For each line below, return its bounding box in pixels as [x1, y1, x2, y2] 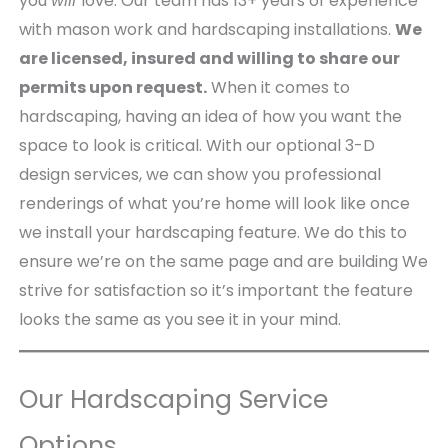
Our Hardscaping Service [18, 382, 328, 417]
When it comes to [206, 76, 350, 99]
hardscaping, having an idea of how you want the [18, 105, 402, 128]
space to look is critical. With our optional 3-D [18, 134, 375, 157]
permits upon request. [18, 76, 207, 99]
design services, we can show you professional [18, 163, 381, 186]
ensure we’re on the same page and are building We [18, 250, 428, 273]
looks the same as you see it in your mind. [18, 308, 341, 331]
